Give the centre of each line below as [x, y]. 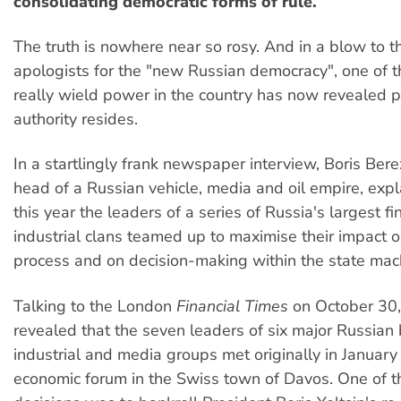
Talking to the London [95, 306]
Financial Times [232, 306]
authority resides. [76, 119]
